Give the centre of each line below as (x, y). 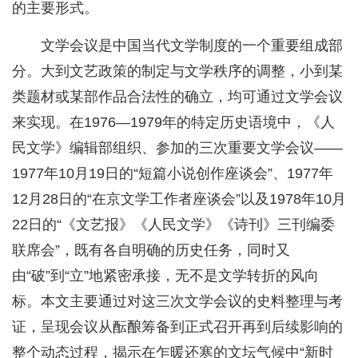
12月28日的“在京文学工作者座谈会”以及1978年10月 (179, 199)
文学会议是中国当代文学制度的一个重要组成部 (192, 46)
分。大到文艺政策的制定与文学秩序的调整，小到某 (177, 72)
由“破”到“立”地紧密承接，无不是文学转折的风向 (165, 276)
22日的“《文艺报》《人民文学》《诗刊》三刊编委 (173, 225)
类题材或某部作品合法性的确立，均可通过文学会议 (177, 97)
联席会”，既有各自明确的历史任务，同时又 (151, 251)
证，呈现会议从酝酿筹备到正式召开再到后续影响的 (177, 327)
